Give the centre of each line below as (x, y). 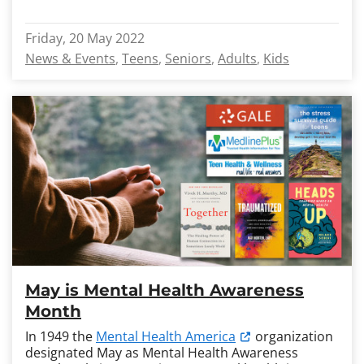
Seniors (188, 58)
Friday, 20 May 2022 (85, 38)
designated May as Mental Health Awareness (162, 353)
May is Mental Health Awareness (165, 290)
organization (292, 336)
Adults (237, 58)
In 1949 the (61, 336)
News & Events (70, 58)
